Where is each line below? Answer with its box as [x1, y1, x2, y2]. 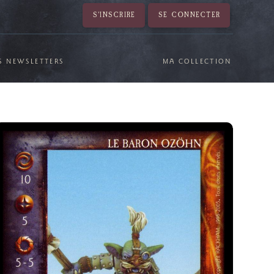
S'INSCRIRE [92, 10, 136, 20]
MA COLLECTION [162, 57, 232, 65]
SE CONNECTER [158, 10, 221, 20]
